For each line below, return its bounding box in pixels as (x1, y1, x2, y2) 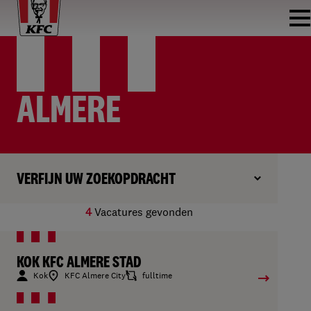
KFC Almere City (65, 270, 126, 281)
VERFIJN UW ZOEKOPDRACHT (17, 169, 176, 188)
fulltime (142, 270, 172, 281)
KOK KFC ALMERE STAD (17, 252, 141, 271)
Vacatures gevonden (91, 205, 193, 219)
